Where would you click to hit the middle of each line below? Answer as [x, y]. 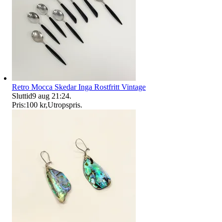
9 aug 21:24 [51, 96]
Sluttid [22, 96]
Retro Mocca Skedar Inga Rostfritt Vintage [79, 87]
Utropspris [64, 105]
